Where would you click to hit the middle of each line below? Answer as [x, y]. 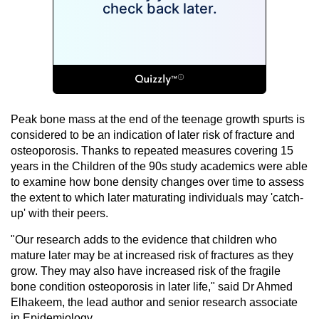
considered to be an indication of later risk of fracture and [153, 135]
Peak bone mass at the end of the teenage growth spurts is [158, 119]
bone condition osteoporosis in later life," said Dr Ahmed [152, 286]
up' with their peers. [59, 213]
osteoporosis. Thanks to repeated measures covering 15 [152, 150]
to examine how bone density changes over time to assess [157, 182]
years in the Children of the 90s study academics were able [159, 166]
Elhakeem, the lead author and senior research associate [154, 302]
